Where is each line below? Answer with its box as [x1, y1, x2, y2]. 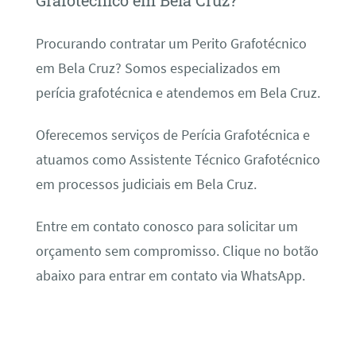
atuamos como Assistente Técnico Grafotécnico [35, 150, 320, 168]
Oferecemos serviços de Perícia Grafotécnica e [35, 126, 310, 144]
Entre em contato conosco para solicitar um [35, 218, 298, 236]
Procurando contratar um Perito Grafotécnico [35, 34, 307, 52]
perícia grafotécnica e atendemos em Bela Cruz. [35, 83, 320, 102]
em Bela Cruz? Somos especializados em [35, 59, 281, 77]
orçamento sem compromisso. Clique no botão [35, 242, 319, 261]
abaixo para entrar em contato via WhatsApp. [35, 267, 305, 285]
